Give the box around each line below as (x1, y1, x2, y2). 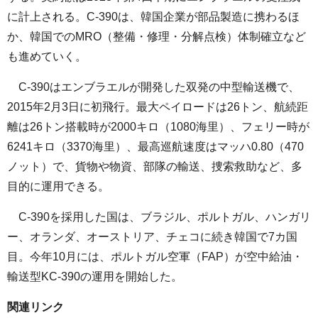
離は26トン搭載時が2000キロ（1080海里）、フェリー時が (7, 120, 309, 133)
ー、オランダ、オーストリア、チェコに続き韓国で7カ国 (7, 230, 297, 243)
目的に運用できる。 (7, 180, 109, 192)
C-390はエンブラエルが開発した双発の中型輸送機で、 (7, 80, 300, 93)
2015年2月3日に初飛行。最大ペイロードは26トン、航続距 (7, 100, 308, 113)
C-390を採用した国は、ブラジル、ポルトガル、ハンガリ (7, 210, 311, 223)
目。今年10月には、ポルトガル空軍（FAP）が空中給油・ (7, 250, 303, 263)
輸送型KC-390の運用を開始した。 (7, 270, 182, 283)
